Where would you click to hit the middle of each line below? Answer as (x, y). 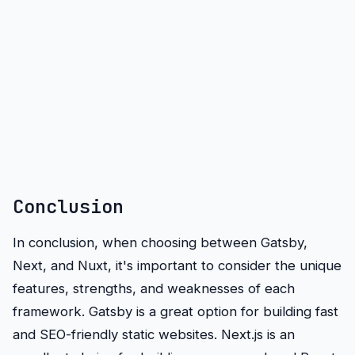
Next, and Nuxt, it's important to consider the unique (177, 266)
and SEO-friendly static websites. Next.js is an (154, 335)
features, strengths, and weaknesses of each (154, 289)
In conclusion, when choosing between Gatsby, (160, 243)
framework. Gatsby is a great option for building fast (176, 312)
